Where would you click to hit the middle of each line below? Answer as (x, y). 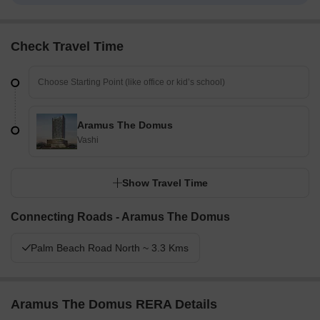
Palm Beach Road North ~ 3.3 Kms (110, 248)
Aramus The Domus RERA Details (114, 305)
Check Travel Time (67, 47)
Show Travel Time (165, 183)
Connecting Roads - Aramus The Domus (120, 217)
